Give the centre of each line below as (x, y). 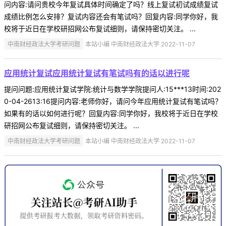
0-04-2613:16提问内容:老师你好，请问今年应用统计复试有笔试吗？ (113, 101)
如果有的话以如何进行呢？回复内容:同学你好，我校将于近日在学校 (111, 113)
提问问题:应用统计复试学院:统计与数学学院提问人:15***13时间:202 (112, 89)
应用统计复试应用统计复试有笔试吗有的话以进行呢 (97, 73)
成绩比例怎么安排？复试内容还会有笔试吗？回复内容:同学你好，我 (111, 16)
